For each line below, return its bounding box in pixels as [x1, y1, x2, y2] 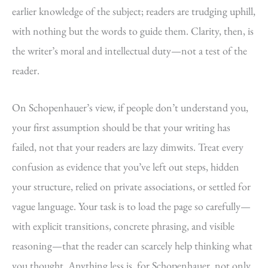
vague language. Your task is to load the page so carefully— [12, 199, 251, 213]
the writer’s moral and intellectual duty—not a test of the [12, 44, 247, 57]
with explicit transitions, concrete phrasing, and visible [12, 218, 234, 233]
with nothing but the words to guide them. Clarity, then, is [12, 24, 254, 38]
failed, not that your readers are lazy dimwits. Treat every [12, 139, 243, 154]
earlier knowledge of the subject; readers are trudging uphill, [12, 4, 255, 18]
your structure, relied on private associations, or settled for [12, 179, 251, 193]
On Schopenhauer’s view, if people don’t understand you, [12, 100, 248, 114]
